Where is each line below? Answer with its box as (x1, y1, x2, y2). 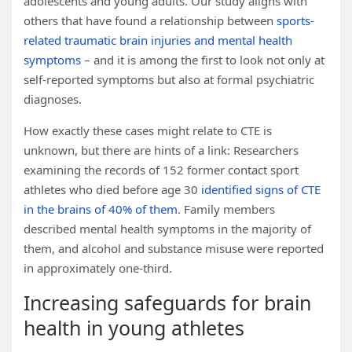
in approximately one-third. (24, 260, 172, 276)
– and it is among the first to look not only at (81, 52, 324, 68)
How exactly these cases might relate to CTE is (24, 123, 272, 138)
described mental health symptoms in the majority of (24, 221, 311, 236)
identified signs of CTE (201, 181, 321, 197)
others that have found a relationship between (24, 13, 277, 28)
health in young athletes (24, 314, 244, 341)
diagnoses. (24, 91, 82, 107)
